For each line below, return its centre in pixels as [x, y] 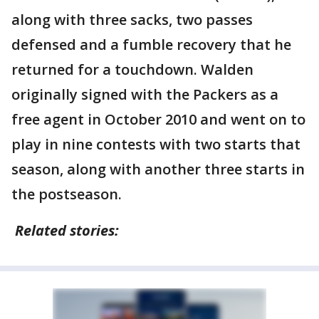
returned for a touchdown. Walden [132, 69]
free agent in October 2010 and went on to [158, 119]
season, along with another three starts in [158, 169]
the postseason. [67, 194]
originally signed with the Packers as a [145, 94]
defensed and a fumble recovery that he [151, 45]
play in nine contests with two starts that [156, 144]
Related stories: [67, 230]
